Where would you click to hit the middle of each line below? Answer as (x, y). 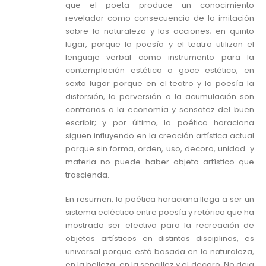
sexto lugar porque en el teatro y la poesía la (160, 84)
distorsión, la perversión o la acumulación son (160, 97)
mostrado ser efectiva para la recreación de (160, 225)
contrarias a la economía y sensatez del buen (160, 110)
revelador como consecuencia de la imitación (160, 18)
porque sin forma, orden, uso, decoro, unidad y (160, 149)
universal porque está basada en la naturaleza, (160, 251)
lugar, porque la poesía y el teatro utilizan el (160, 45)
